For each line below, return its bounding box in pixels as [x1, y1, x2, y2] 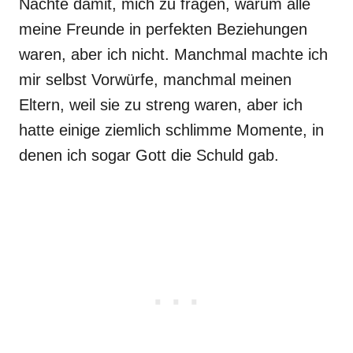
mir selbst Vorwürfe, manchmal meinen [19, 71, 292, 88]
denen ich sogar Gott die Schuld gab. [19, 147, 279, 164]
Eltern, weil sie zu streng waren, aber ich [19, 96, 303, 113]
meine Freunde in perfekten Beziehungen [19, 20, 307, 38]
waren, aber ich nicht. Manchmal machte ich [19, 46, 328, 63]
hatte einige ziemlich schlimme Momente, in [19, 121, 324, 139]
